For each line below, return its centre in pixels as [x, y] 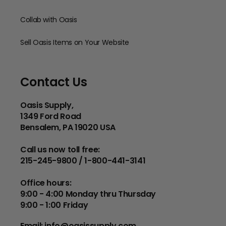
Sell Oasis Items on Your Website [75, 42]
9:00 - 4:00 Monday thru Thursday [88, 194]
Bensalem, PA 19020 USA [68, 127]
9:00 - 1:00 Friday [54, 205]
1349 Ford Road [51, 116]
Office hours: [46, 183]
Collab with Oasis [49, 20]
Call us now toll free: [60, 150]
